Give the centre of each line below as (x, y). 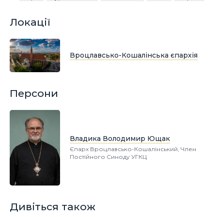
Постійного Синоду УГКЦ (108, 157)
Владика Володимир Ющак (120, 138)
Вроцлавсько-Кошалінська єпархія (134, 55)
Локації (30, 22)
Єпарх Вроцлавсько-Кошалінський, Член (133, 149)
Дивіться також (53, 207)
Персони (34, 93)
